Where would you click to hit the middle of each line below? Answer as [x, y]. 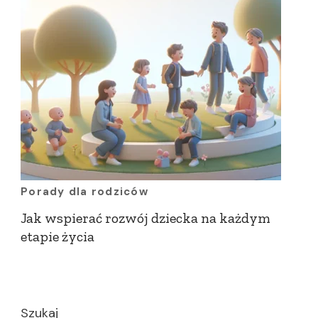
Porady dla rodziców [84, 192]
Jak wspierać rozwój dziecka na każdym [146, 218]
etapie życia [57, 236]
